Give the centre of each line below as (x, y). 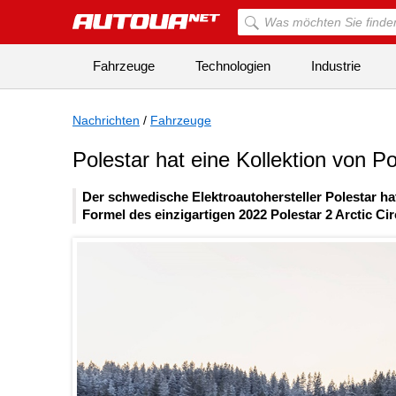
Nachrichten (106, 120)
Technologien (233, 66)
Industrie (336, 66)
